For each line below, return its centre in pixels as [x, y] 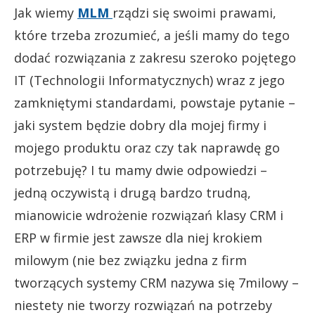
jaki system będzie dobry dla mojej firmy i [140, 125]
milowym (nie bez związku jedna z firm [130, 260]
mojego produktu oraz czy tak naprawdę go [147, 148]
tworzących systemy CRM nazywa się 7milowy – [156, 283]
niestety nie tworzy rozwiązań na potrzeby [143, 305]
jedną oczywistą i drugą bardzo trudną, [133, 193]
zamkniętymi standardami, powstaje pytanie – [155, 103]
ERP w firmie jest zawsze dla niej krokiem [138, 238]
